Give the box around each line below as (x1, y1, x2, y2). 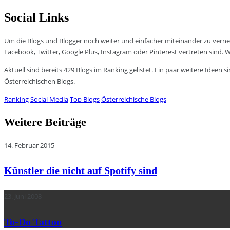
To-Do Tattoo (4, 216, 62, 227)
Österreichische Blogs (101, 94, 166, 104)
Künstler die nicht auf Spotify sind (4, 165, 157, 177)
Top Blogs (70, 94, 100, 104)
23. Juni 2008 (4, 191, 42, 201)
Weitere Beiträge (4, 115, 86, 128)
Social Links (4, 10, 69, 24)
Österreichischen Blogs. (4, 76, 75, 86)
